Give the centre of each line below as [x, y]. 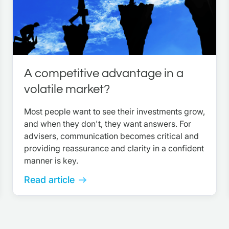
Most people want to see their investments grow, [114, 112]
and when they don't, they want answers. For [108, 124]
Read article [49, 180]
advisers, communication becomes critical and [111, 136]
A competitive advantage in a [104, 74]
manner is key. [52, 161]
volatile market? [67, 89]
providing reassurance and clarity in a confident [114, 148]
